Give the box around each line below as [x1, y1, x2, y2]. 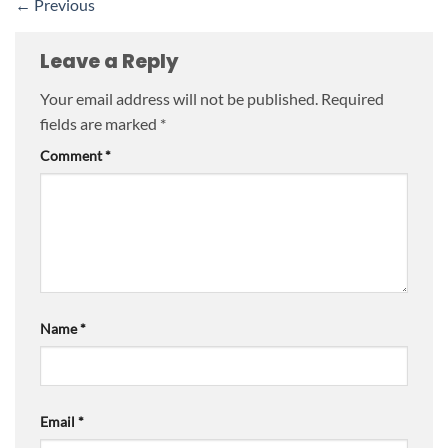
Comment [40, 147, 105, 165]
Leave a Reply [40, 47, 183, 75]
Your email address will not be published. [40, 89, 318, 109]
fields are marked [40, 114, 160, 134]
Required [321, 89, 384, 109]
